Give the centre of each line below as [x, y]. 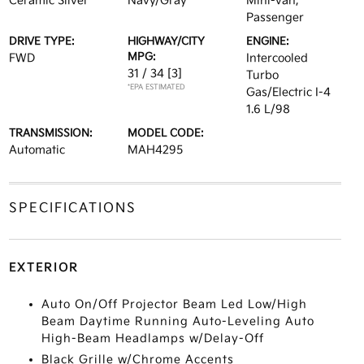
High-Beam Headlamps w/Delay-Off [152, 338]
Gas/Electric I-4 [289, 92]
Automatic [37, 150]
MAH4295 [155, 150]
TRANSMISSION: [50, 133]
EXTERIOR [43, 268]
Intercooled [277, 58]
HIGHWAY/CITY [166, 41]
